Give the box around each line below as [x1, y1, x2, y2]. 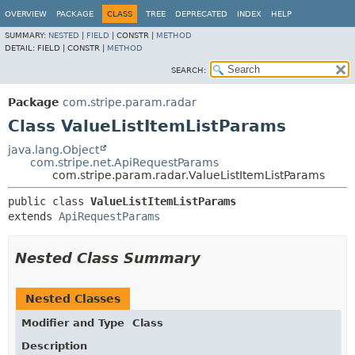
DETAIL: [5, 44, 37, 52]
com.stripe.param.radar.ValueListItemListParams [52, 169, 325, 181]
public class [8, 195, 90, 208]
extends [8, 210, 59, 223]
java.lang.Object [8, 143, 99, 156]
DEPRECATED [175, 10, 227, 18]
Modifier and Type [21, 317, 124, 329]
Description [21, 340, 87, 352]
